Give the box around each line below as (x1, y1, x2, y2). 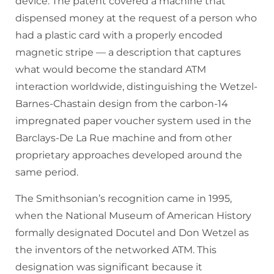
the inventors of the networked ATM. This (15, 244, 217, 256)
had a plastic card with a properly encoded (15, 29, 223, 42)
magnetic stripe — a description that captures (15, 46, 241, 59)
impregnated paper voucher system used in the (15, 115, 251, 127)
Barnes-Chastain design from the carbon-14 (15, 98, 228, 110)
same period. (15, 166, 78, 179)
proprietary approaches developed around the (15, 149, 242, 161)
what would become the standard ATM (15, 64, 206, 76)
